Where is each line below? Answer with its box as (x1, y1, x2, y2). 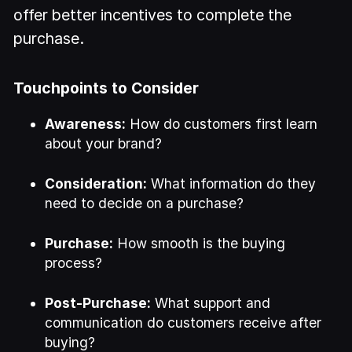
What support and (151, 294, 271, 311)
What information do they (147, 174, 317, 192)
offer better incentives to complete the (13, 5, 292, 24)
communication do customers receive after (45, 313, 322, 331)
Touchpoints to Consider (13, 79, 200, 98)
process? (45, 254, 103, 271)
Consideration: (45, 174, 148, 192)
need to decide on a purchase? (45, 194, 244, 211)
